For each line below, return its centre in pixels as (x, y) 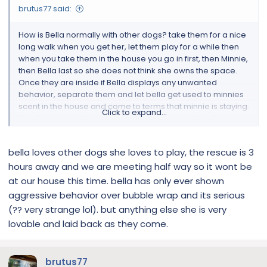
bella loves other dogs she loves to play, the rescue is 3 (131, 152)
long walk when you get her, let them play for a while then (129, 47)
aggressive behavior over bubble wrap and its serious (127, 195)
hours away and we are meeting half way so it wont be (130, 166)
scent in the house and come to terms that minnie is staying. (134, 106)
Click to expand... (134, 112)
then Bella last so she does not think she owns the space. (128, 71)
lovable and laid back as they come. (88, 223)
